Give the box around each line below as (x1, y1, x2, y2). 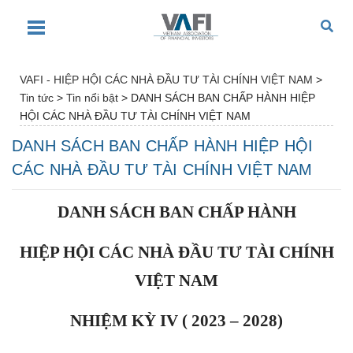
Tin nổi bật (66, 91, 118, 104)
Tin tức (20, 91, 54, 104)
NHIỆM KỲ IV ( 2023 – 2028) (70, 310, 283, 330)
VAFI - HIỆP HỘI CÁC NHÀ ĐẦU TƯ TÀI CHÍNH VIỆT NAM (20, 72, 313, 86)
